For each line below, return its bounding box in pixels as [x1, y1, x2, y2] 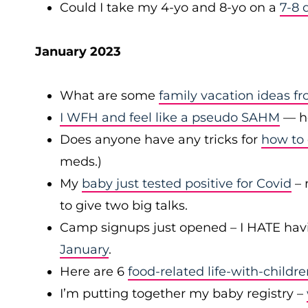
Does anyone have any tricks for [60, 132, 261, 147]
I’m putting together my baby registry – [60, 286, 307, 301]
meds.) [60, 154, 102, 169]
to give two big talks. [60, 198, 188, 213]
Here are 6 [60, 264, 128, 279]
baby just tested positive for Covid [82, 176, 291, 191]
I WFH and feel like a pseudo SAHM [60, 110, 280, 125]
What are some [60, 88, 159, 103]
